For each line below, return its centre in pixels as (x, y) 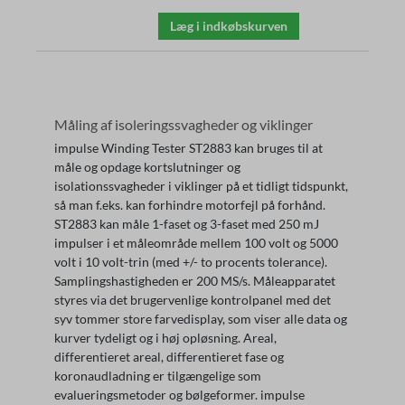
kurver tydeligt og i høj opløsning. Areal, (165, 338)
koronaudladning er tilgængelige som (158, 376)
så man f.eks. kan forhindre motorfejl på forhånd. (190, 205)
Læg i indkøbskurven (229, 26)
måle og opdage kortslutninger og (147, 167)
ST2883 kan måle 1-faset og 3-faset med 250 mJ (187, 224)
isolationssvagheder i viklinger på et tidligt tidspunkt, (201, 186)
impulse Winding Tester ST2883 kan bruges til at (188, 148)
